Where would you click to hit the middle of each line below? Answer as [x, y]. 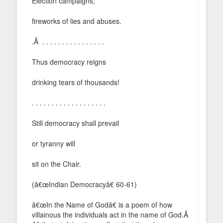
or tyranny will [54, 143]
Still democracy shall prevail [75, 123]
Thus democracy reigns [69, 61]
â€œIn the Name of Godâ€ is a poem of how [102, 204]
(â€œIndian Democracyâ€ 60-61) [84, 184]
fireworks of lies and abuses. [77, 21]
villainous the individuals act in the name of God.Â [111, 214]
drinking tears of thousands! [76, 82]
